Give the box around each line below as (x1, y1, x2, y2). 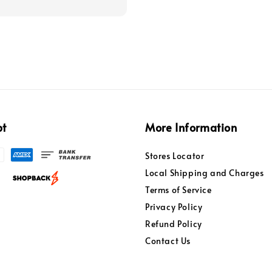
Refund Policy (145, 218, 202, 230)
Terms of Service (145, 184, 212, 196)
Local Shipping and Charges (145, 167, 264, 179)
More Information (145, 120, 237, 135)
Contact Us (145, 235, 191, 247)
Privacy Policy (145, 201, 203, 213)
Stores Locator (145, 150, 205, 162)
